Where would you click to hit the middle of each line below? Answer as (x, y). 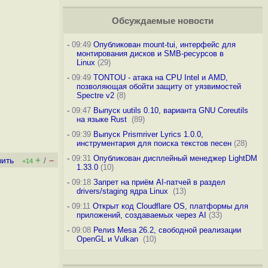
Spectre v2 (95, 95)
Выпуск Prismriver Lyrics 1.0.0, (148, 134)
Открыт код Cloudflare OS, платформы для (170, 206)
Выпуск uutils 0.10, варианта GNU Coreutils (170, 110)
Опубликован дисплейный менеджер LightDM (175, 158)
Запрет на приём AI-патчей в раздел (159, 182)
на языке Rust (103, 119)
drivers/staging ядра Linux (123, 191)
